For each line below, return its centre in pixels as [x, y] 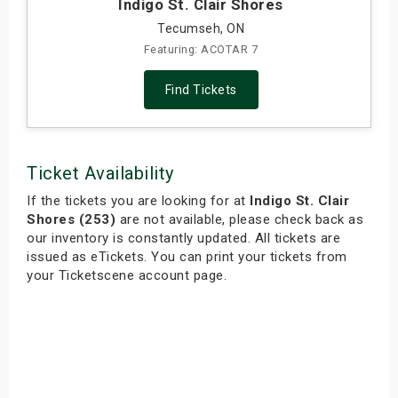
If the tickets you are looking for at [138, 201]
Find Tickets [201, 90]
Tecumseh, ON [201, 29]
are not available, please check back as [239, 220]
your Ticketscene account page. [127, 276]
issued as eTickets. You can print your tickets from [187, 257]
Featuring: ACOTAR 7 [201, 50]
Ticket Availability [100, 174]
